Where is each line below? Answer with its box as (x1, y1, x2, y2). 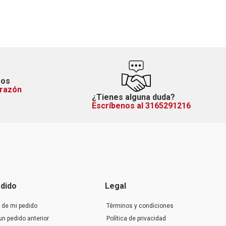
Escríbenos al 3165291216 (92, 100, 191, 110)
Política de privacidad (106, 215, 166, 222)
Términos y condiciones (106, 202, 174, 209)
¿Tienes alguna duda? (92, 92, 175, 102)
